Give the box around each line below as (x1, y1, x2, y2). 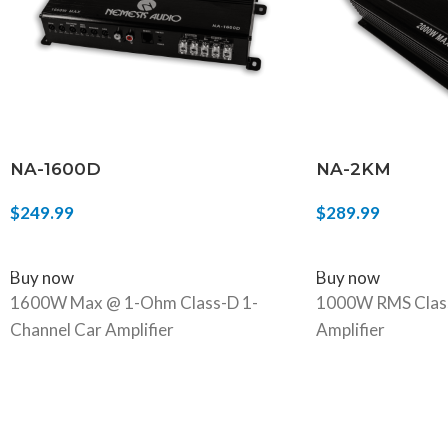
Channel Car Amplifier (10, 318, 174, 340)
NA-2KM (315, 158, 391, 179)
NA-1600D (10, 158, 101, 179)
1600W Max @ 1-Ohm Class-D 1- (10, 291, 258, 313)
